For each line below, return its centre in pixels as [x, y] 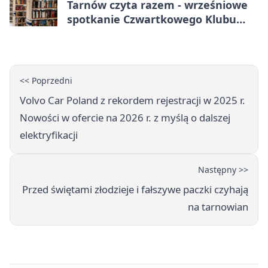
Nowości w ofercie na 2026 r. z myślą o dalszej [125, 118]
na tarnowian [218, 207]
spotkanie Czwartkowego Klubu [152, 19]
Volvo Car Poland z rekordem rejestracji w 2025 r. [133, 100]
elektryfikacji [49, 135]
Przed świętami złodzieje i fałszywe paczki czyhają [135, 190]
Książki [86, 34]
